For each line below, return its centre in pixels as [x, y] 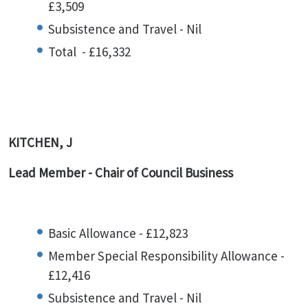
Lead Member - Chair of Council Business [121, 173]
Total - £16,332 [89, 52]
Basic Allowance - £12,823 [118, 233]
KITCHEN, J [40, 142]
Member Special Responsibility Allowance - [166, 256]
